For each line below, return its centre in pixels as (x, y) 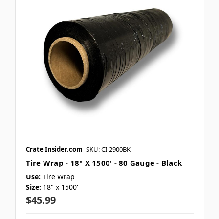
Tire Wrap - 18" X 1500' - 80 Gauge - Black (104, 163)
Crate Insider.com (54, 149)
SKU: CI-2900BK (108, 149)
